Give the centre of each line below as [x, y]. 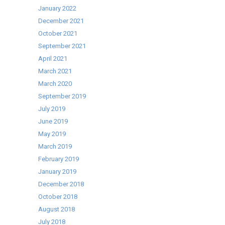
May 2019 [52, 134]
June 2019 [53, 121]
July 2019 [52, 109]
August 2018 [57, 209]
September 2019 [62, 96]
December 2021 [61, 21]
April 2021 [53, 59]
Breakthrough [169, 5]
